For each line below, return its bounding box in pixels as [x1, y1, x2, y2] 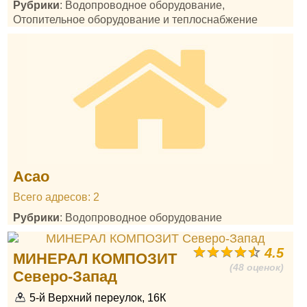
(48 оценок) [230, 262, 284, 273]
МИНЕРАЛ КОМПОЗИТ [13, 250, 177, 267]
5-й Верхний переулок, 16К [29, 291, 167, 304]
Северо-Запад [13, 268, 118, 285]
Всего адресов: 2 [13, 191, 100, 203]
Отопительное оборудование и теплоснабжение [13, 13, 258, 25]
